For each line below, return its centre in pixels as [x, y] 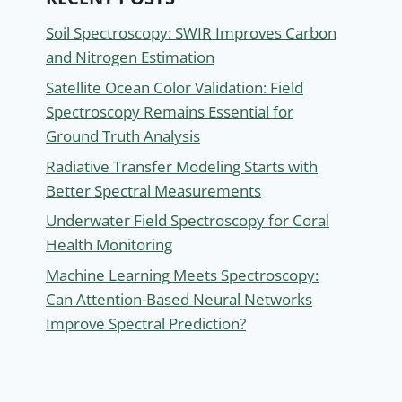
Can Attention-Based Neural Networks [179, 300]
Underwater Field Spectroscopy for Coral [188, 221]
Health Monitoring [109, 245]
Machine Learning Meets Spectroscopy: [182, 275]
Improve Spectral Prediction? [146, 324]
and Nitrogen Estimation [130, 57]
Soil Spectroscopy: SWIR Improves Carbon [191, 33]
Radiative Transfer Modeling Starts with [182, 166]
